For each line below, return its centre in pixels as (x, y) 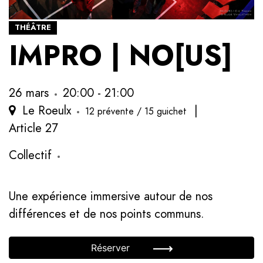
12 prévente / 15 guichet (137, 112)
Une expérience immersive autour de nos (111, 196)
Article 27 (33, 128)
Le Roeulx (45, 110)
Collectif (30, 155)
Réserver (112, 248)
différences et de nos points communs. (107, 214)
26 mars (29, 93)
